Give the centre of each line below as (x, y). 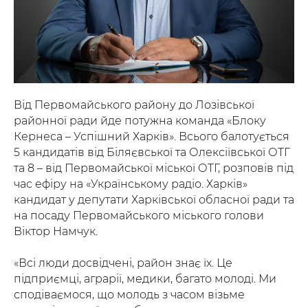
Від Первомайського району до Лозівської (134, 105)
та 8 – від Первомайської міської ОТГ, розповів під (154, 168)
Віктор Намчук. (56, 232)
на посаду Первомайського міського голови (139, 216)
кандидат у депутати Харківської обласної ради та (154, 200)
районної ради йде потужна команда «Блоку (140, 121)
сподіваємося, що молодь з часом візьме (129, 295)
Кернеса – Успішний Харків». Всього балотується (152, 137)
